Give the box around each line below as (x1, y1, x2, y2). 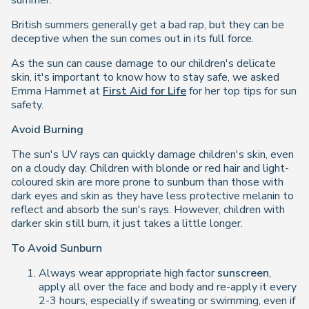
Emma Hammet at (11, 83, 103, 99)
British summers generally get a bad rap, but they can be (11, 17, 284, 32)
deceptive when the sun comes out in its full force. (11, 31, 254, 46)
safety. (11, 97, 43, 112)
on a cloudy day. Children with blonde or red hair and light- (11, 161, 289, 176)
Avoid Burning (11, 122, 83, 137)
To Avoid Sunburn (11, 241, 102, 256)
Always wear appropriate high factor (39, 266, 217, 281)
